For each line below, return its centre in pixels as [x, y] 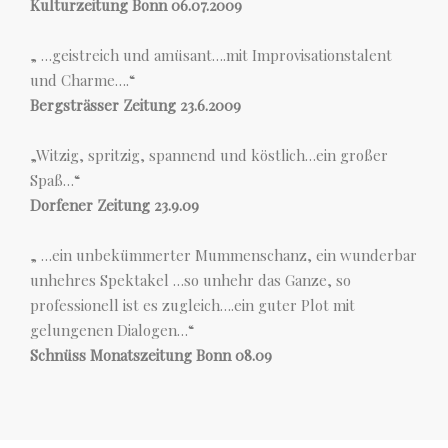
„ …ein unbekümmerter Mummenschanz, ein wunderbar [223, 255]
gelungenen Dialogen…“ [112, 330]
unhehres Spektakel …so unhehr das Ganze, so [190, 280]
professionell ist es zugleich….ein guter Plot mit [192, 305]
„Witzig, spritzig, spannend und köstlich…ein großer [209, 155]
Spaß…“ [55, 180]
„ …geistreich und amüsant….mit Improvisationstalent [211, 55]
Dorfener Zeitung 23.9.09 [114, 205]
